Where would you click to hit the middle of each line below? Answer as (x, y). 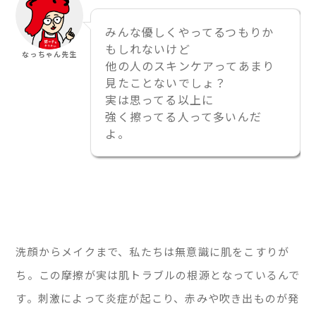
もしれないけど (148, 48)
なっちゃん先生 (50, 54)
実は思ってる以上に (160, 99)
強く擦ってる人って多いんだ (184, 116)
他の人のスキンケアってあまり (190, 65)
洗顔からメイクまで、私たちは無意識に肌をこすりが (153, 252)
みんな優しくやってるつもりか (190, 31)
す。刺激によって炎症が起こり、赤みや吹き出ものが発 (158, 298)
